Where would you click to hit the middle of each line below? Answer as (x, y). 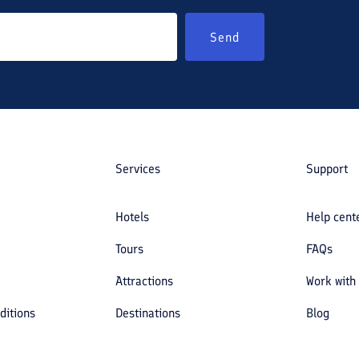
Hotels (132, 217)
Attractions (144, 281)
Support (327, 169)
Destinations (147, 313)
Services (137, 169)
